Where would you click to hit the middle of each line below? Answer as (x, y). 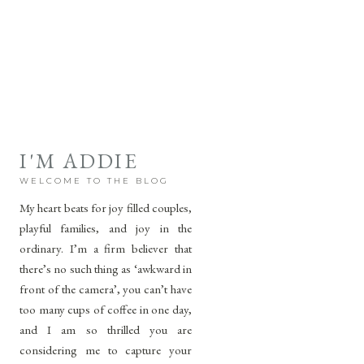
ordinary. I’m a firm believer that (106, 248)
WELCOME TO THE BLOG (94, 181)
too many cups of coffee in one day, (106, 309)
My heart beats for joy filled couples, (106, 208)
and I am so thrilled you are (106, 329)
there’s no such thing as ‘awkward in (106, 269)
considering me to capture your (106, 350)
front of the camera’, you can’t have (106, 289)
